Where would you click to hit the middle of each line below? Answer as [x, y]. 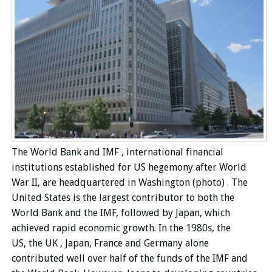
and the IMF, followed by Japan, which [147, 213]
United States [42, 198]
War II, [25, 183]
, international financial [172, 152]
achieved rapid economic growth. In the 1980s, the [121, 228]
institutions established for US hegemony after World [129, 168]
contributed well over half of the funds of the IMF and [129, 259]
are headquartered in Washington [116, 183]
